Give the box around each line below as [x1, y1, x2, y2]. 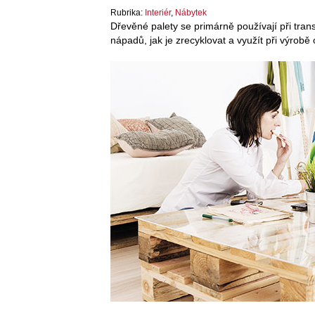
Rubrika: [110, 7, 145, 18]
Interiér [145, 7, 171, 18]
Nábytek [175, 7, 207, 18]
